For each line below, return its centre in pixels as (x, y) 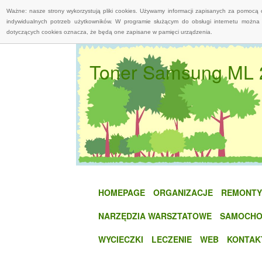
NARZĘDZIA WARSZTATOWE (155, 216)
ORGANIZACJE (183, 192)
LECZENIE (172, 239)
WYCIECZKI (121, 239)
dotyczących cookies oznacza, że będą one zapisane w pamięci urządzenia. (109, 32)
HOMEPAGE (122, 192)
